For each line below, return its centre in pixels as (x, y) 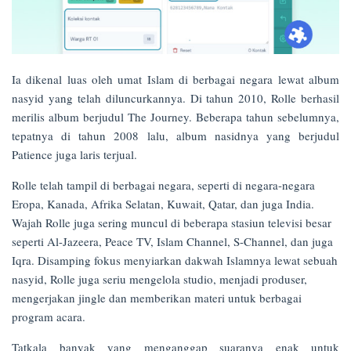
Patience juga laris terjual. (74, 155)
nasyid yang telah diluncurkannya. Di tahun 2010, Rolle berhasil (175, 98)
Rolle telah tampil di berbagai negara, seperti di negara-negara (163, 185)
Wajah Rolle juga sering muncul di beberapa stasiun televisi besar (172, 223)
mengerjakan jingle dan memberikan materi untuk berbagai (157, 298)
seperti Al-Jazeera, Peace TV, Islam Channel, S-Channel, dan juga (172, 242)
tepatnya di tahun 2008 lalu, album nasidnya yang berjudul (175, 136)
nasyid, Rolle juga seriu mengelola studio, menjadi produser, (159, 279)
